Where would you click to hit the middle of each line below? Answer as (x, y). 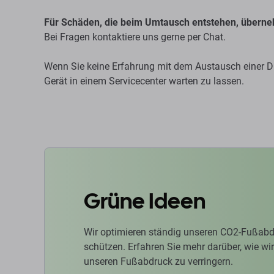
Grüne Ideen (145, 201)
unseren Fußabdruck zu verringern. (158, 261)
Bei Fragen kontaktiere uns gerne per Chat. (135, 37)
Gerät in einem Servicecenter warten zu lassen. (144, 81)
